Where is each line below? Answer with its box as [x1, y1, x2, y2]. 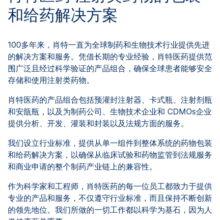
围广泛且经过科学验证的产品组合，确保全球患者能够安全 [8, 63, 212, 73]
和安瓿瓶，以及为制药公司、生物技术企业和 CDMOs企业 [8, 106, 212, 116]
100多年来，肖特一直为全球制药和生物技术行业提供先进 [8, 39, 210, 50]
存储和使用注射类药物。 [8, 75, 94, 85]
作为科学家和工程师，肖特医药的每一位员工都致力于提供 [8, 181, 212, 191]
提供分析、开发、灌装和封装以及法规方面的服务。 [8, 118, 189, 128]
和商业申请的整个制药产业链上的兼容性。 [8, 161, 157, 171]
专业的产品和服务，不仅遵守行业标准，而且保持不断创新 [8, 192, 212, 203]
